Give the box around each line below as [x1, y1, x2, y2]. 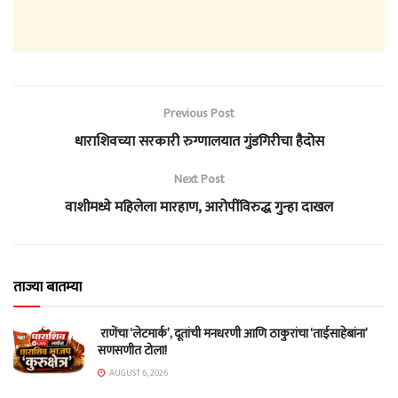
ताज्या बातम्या [13, 275, 82, 299]
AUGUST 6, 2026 [107, 365, 168, 380]
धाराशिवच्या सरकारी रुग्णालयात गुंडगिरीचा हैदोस [74, 129, 324, 154]
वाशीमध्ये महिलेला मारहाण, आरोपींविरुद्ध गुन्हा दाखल [65, 195, 333, 219]
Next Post [173, 168, 225, 189]
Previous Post [163, 102, 235, 123]
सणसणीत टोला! [98, 339, 167, 361]
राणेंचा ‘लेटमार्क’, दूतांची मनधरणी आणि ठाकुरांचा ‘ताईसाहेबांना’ [98, 322, 367, 344]
